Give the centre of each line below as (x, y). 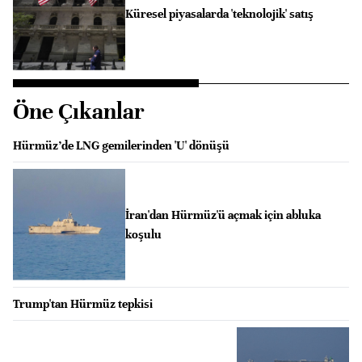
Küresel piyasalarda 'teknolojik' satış (219, 14)
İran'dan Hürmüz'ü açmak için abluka (223, 215)
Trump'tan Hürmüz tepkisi (83, 304)
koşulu (143, 234)
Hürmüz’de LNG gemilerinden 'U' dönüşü (121, 145)
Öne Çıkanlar (79, 111)
